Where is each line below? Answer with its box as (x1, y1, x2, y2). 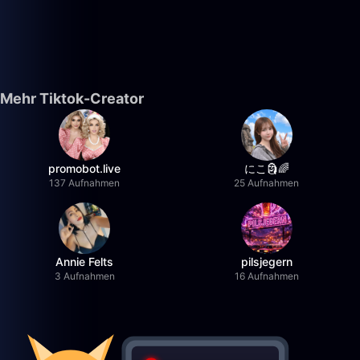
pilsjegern (240, 255, 292, 268)
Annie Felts (55, 255, 114, 268)
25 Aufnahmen (234, 177, 300, 189)
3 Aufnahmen (54, 270, 115, 282)
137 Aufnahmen (49, 177, 121, 189)
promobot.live (48, 162, 121, 175)
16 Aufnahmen (234, 270, 299, 282)
